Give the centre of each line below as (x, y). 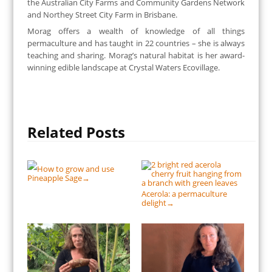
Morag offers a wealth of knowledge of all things (136, 31)
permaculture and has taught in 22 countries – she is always (136, 43)
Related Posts (76, 132)
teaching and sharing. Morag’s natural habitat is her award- (136, 55)
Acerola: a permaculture (184, 193)
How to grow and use (75, 168)
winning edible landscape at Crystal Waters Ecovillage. (123, 67)
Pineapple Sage (54, 178)
